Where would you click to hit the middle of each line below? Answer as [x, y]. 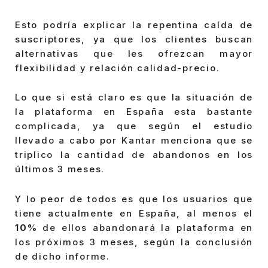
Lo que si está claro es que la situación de [134, 98]
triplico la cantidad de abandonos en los [134, 155]
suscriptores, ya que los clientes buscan [134, 39]
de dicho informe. [63, 256]
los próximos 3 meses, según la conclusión [134, 242]
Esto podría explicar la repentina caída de [134, 25]
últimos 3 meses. [60, 169]
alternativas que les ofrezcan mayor [134, 53]
